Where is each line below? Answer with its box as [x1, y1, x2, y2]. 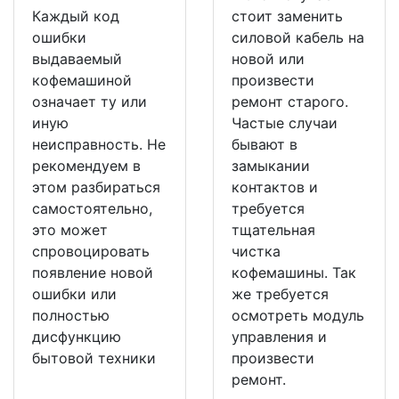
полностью [32, 305, 110, 324]
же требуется [232, 284, 329, 303]
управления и [232, 327, 327, 346]
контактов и [232, 177, 318, 196]
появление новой [32, 263, 153, 281]
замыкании [232, 156, 310, 175]
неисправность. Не [32, 134, 166, 153]
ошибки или [32, 284, 117, 303]
